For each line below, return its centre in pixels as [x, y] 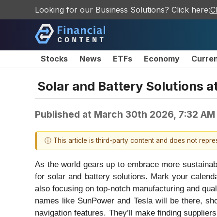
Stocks [54, 59]
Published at [64, 114]
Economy [162, 59]
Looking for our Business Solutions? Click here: [123, 10]
